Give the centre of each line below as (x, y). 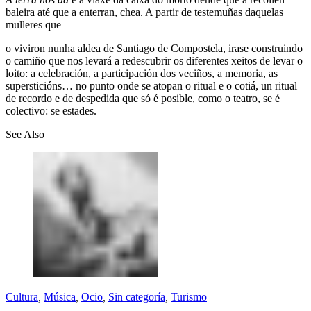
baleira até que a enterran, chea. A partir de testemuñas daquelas (144, 12)
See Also (25, 135)
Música (60, 297)
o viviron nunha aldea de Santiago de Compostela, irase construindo (154, 49)
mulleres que (33, 25)
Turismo (189, 297)
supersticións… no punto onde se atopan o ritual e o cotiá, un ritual (151, 86)
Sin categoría (137, 297)
